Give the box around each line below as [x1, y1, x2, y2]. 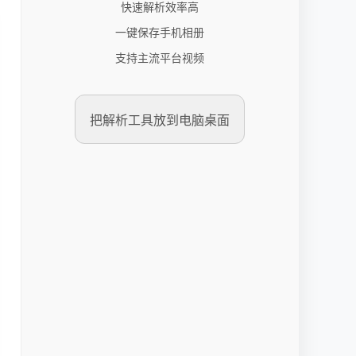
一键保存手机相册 [115, 25, 204, 40]
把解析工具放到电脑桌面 [90, 111, 230, 129]
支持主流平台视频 [115, 50, 204, 65]
